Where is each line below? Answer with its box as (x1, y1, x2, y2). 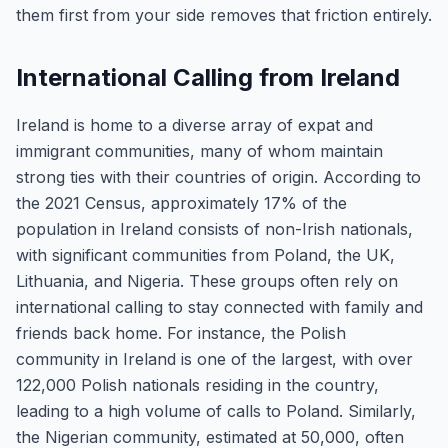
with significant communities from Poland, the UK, (16, 245, 395, 265)
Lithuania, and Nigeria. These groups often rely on (16, 271, 398, 291)
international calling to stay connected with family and (16, 297, 423, 317)
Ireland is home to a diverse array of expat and (16, 115, 373, 135)
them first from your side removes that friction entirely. (16, 5, 432, 25)
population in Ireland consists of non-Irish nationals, (16, 219, 413, 239)
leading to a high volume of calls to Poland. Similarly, (16, 401, 416, 421)
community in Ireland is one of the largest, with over (16, 349, 413, 369)
